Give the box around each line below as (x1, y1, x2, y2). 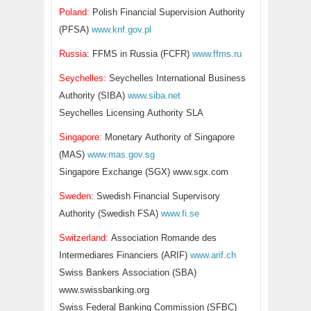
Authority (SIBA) (59, 87, 128, 104)
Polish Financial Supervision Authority (90, 3, 245, 21)
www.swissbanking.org (59, 281, 149, 299)
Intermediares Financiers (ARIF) (59, 246, 190, 264)
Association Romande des (108, 229, 217, 246)
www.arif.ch (190, 246, 236, 264)
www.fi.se (161, 205, 199, 222)
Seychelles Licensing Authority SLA (59, 104, 203, 121)
